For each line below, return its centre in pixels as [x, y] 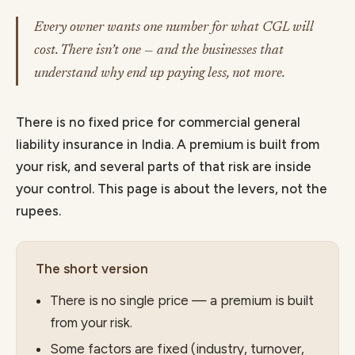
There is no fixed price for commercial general [158, 122]
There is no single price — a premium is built [181, 300]
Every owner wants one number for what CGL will [174, 28]
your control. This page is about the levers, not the [172, 189]
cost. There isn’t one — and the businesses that [159, 51]
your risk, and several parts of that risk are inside [164, 166]
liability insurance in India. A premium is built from [168, 144]
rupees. [38, 211]
